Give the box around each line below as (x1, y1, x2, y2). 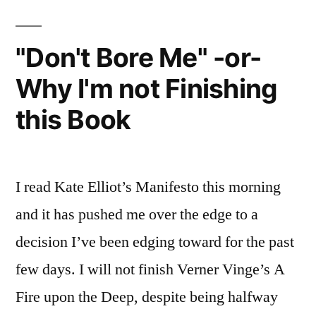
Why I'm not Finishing (16, 73, 278, 104)
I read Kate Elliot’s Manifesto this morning (16, 177, 281, 197)
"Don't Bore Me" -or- (16, 42, 262, 73)
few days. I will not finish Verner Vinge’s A (16, 260, 285, 279)
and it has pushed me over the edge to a (16, 205, 258, 224)
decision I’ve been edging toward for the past (16, 232, 294, 252)
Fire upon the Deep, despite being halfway (16, 287, 278, 307)
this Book (16, 104, 131, 135)
